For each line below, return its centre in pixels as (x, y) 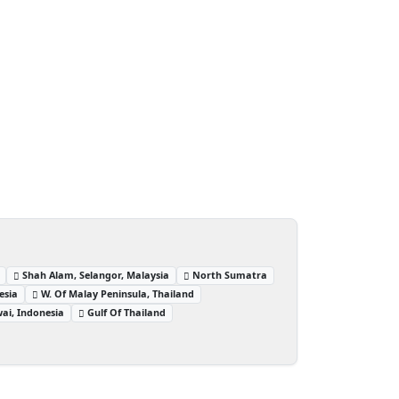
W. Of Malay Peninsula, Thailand (118, 293)
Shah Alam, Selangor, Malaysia (96, 274)
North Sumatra (230, 274)
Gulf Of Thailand (127, 312)
